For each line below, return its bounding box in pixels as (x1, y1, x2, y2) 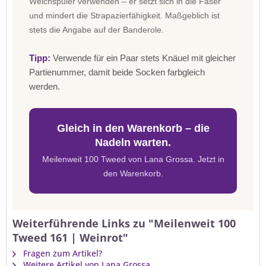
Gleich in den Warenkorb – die (56, 122, 210, 134)
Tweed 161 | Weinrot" (12, 230, 128, 245)
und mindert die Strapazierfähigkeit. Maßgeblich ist (29, 11, 220, 20)
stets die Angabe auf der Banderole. (29, 25, 164, 34)
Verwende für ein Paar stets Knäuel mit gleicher (50, 53, 236, 63)
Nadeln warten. (95, 137, 171, 148)
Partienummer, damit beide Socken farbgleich (29, 67, 205, 77)
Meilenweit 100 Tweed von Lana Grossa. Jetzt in (42, 154, 224, 164)
